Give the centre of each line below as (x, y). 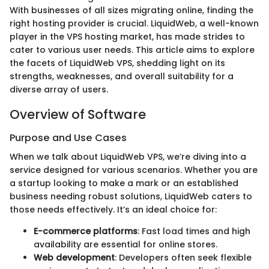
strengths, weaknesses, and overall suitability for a (122, 76)
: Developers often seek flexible (183, 258)
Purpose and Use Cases (68, 138)
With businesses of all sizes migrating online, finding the (131, 10)
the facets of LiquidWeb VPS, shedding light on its (117, 63)
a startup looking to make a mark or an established (124, 183)
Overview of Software (78, 114)
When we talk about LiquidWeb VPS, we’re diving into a (128, 157)
